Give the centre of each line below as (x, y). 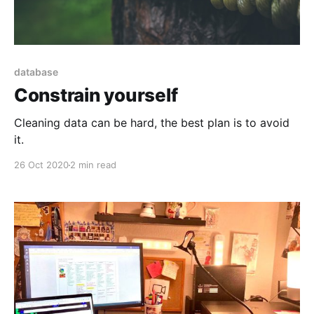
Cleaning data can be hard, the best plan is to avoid (152, 123)
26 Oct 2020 (41, 165)
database (36, 72)
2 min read (93, 165)
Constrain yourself (96, 95)
